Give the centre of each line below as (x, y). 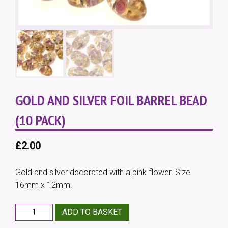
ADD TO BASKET (92, 212)
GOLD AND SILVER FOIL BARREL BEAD (111, 100)
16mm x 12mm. (44, 185)
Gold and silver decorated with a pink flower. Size (103, 172)
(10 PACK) (40, 120)
